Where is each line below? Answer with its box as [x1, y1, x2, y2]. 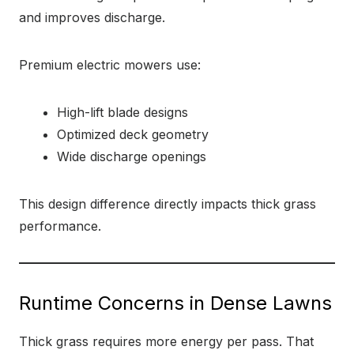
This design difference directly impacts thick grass [19, 196, 316, 212]
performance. [19, 218, 101, 234]
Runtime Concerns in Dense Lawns [19, 292, 332, 314]
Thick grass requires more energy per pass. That [19, 333, 314, 349]
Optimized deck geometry [57, 126, 209, 142]
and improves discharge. [19, 9, 165, 25]
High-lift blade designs [57, 104, 188, 120]
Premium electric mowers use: [19, 57, 201, 73]
